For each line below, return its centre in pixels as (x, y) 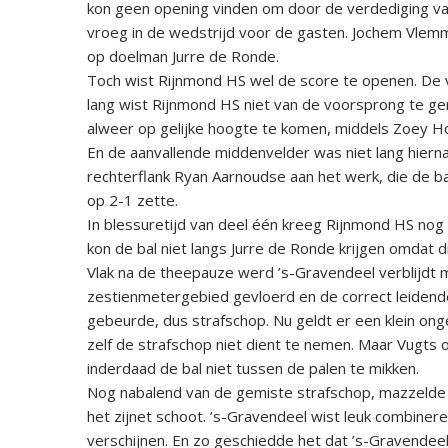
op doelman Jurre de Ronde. (183, 55)
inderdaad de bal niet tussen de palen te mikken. (253, 367)
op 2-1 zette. (132, 199)
